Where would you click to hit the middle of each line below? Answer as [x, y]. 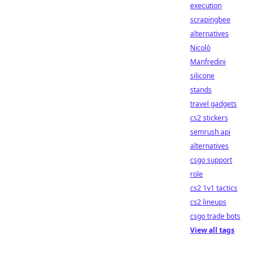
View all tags [212, 230]
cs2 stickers [209, 118]
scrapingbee [210, 20]
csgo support [211, 160]
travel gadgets [213, 104]
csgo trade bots [215, 216]
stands [201, 90]
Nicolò [200, 48]
